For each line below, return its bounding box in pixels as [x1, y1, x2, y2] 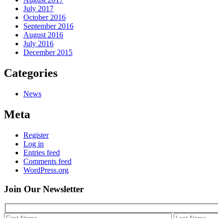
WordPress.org [23, 165, 69, 174]
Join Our [4, 183, 43, 194]
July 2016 [23, 39, 54, 48]
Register [23, 130, 49, 139]
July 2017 [23, 4, 54, 13]
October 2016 [23, 13, 66, 22]
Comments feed [23, 157, 72, 165]
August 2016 [23, 31, 63, 39]
